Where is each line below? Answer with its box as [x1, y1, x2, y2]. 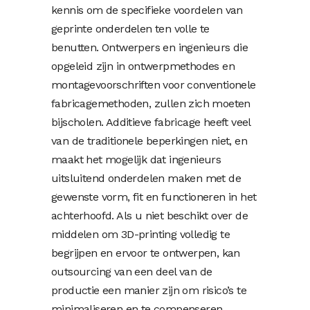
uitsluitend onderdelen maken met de [51, 171, 241, 185]
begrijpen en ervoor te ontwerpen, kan [51, 246, 240, 259]
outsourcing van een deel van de [51, 264, 212, 278]
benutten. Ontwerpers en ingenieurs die [51, 40, 248, 54]
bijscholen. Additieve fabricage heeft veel [51, 115, 250, 129]
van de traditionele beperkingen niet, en [51, 134, 247, 147]
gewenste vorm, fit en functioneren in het [51, 190, 257, 203]
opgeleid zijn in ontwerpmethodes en [51, 59, 235, 73]
